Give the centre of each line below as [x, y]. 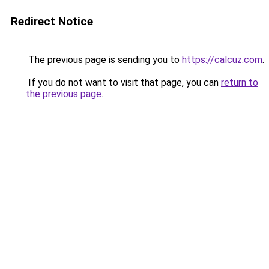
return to [240, 83]
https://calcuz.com [222, 60]
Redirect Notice [52, 21]
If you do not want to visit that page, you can [123, 83]
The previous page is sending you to [104, 60]
